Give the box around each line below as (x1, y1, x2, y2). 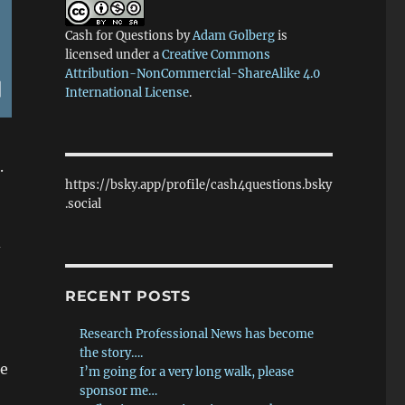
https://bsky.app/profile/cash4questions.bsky (64, 177, 332, 193)
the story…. (80, 345, 144, 362)
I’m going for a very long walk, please (80, 364, 295, 381)
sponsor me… (80, 383, 158, 400)
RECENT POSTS (64, 287, 191, 306)
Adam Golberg (192, 28, 275, 44)
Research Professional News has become (80, 326, 315, 343)
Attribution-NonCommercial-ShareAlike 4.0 (64, 66, 320, 82)
